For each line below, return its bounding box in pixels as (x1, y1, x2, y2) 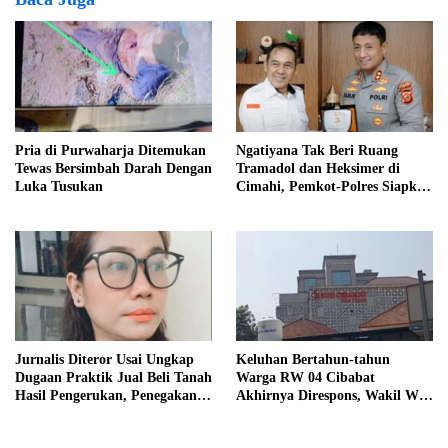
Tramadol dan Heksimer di (236, 160, 400, 176)
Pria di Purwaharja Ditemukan (15, 142, 206, 158)
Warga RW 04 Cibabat (236, 369, 375, 385)
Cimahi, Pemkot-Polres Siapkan (236, 178, 432, 194)
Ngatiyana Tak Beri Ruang (236, 142, 398, 158)
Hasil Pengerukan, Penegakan (15, 387, 197, 403)
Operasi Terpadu (236, 196, 338, 212)
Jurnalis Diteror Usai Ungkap (15, 351, 194, 367)
